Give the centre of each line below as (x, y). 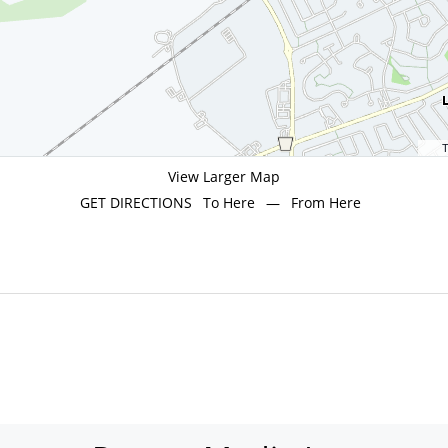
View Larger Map (224, 177)
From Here (326, 203)
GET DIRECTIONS (137, 203)
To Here (228, 203)
